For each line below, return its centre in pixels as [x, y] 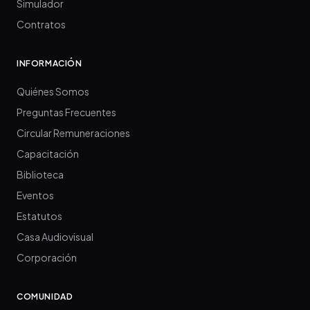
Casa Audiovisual [55, 236]
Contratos [41, 24]
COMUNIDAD [45, 296]
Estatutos [39, 216]
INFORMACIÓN [49, 63]
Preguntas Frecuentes [66, 112]
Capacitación [48, 153]
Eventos [35, 195]
